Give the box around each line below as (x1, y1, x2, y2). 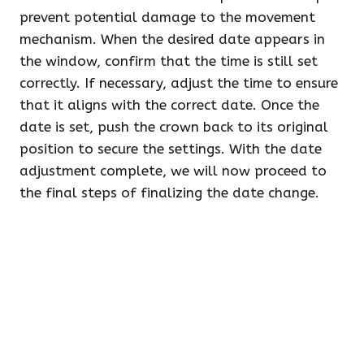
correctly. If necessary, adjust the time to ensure (19, 75, 338, 91)
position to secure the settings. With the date (19, 141, 322, 157)
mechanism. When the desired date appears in (19, 31, 325, 47)
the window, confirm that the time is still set (19, 53, 318, 69)
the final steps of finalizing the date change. (19, 184, 319, 201)
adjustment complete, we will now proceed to (19, 162, 327, 179)
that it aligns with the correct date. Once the (19, 97, 319, 113)
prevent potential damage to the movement (19, 9, 315, 25)
